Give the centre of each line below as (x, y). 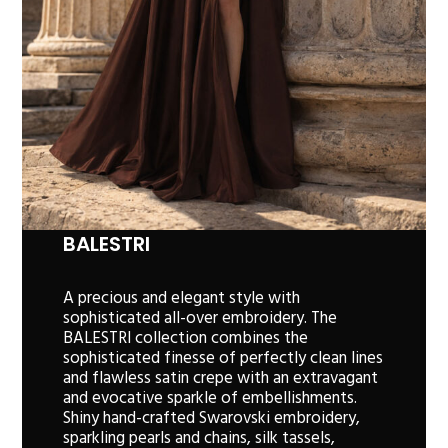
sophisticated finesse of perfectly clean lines (222, 357)
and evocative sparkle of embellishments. (209, 397)
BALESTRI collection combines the (185, 337)
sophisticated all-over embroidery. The (199, 317)
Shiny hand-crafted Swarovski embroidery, (211, 417)
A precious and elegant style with (181, 297)
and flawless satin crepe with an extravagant (220, 377)
